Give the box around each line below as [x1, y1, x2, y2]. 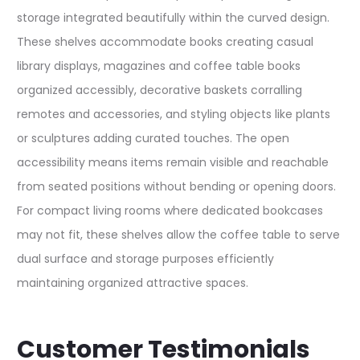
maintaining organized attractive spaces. [17, 275, 248, 291]
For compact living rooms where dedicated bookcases [17, 202, 323, 219]
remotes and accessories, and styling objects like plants [17, 106, 330, 122]
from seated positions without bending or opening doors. [17, 178, 336, 194]
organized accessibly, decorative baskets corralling [17, 82, 302, 98]
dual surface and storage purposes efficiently [17, 251, 274, 267]
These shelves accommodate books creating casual [17, 34, 313, 50]
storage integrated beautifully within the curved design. [17, 10, 329, 26]
